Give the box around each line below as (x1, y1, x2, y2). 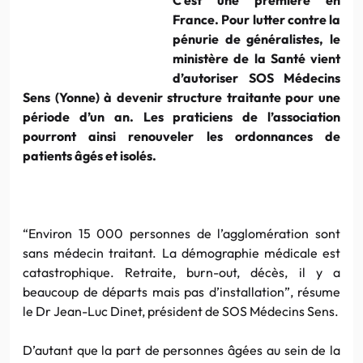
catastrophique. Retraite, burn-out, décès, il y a (23, 263, 340, 280)
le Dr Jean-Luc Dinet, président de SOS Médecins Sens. (23, 302, 339, 319)
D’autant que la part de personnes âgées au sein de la (23, 341, 340, 358)
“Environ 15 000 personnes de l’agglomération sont (23, 224, 340, 241)
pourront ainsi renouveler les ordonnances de (23, 127, 340, 144)
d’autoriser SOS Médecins (173, 69, 340, 86)
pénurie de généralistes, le (173, 30, 340, 47)
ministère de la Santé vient (173, 49, 340, 66)
